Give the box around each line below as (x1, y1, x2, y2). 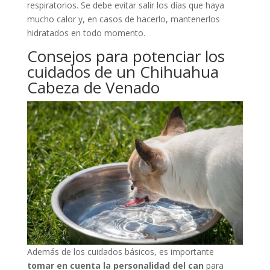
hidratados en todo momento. (27, 27, 145, 39)
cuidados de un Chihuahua (27, 61, 219, 83)
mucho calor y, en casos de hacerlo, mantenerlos (27, 13, 220, 25)
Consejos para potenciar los (27, 45, 225, 67)
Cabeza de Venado (27, 77, 160, 98)
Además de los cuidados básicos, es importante (27, 246, 214, 257)
